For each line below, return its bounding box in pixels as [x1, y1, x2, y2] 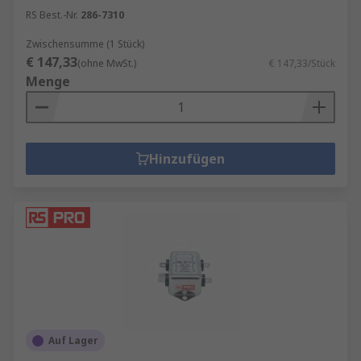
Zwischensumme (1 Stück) [26, 37, 144, 51]
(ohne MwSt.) [77, 56, 136, 70]
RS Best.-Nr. [26, 8, 78, 22]
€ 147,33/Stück [269, 56, 335, 70]
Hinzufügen [149, 150, 225, 168]
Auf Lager [48, 334, 98, 347]
